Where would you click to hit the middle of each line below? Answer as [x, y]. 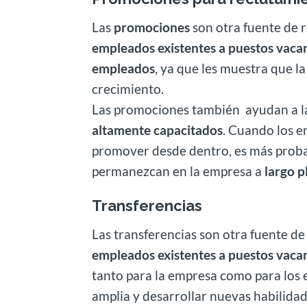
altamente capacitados [158, 130]
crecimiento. [128, 88]
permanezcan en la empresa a [179, 171]
